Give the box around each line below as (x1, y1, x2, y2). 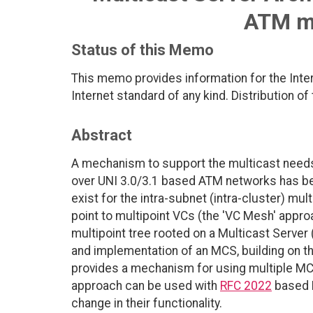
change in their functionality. (71, 296, 222, 311)
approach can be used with (71, 279, 220, 293)
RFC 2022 (220, 279, 272, 293)
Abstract (71, 126, 132, 145)
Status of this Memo (71, 41, 214, 59)
